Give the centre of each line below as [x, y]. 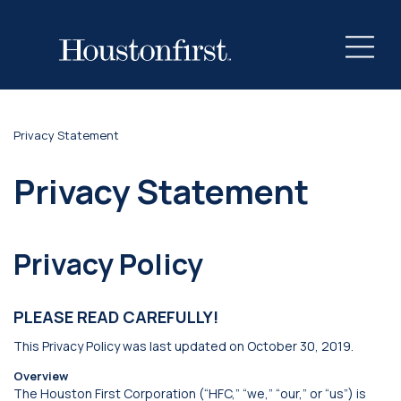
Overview [41, 376]
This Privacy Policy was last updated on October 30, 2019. [183, 346]
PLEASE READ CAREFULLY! [116, 317]
